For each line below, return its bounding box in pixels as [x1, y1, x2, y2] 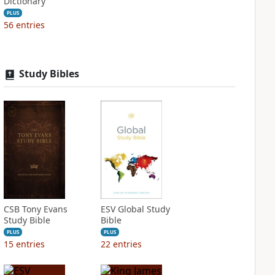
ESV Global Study [100, 203, 170, 215]
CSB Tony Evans [3, 203, 68, 215]
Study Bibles [18, 67, 79, 80]
